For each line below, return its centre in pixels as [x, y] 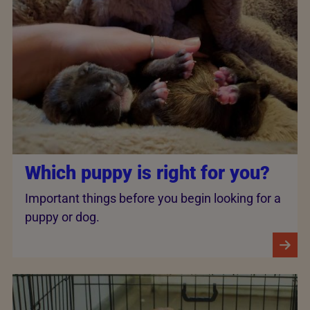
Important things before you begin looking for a [153, 199]
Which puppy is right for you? [147, 173]
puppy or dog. [62, 217]
